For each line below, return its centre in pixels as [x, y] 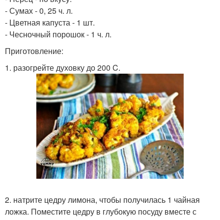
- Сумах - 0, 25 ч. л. [39, 11]
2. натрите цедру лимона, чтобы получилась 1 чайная [102, 200]
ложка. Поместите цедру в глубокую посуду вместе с [101, 212]
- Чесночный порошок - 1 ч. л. [58, 34]
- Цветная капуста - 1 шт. [50, 22]
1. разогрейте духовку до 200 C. [63, 68]
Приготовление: [34, 51]
